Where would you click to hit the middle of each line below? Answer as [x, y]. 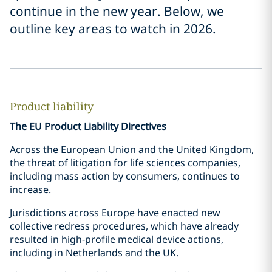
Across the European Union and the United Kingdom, [132, 149]
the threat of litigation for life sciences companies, [125, 163]
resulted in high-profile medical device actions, [117, 239]
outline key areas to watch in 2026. [113, 29]
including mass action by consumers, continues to [125, 176]
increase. [32, 189]
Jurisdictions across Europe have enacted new [115, 212]
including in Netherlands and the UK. [94, 253]
